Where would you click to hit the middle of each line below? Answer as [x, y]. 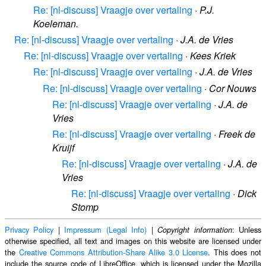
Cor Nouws [233, 88]
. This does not [235, 252]
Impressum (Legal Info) [106, 230]
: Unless [247, 230]
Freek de [237, 134]
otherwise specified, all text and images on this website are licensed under [133, 241]
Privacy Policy [29, 230]
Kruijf [63, 147]
